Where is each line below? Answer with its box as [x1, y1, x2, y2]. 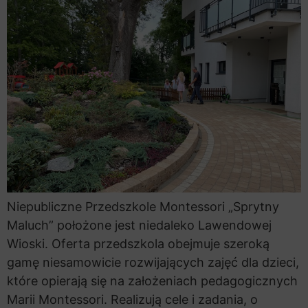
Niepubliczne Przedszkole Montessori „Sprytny [7, 199, 279, 214]
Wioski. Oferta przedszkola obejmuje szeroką [7, 236, 269, 252]
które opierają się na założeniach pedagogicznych [7, 274, 298, 289]
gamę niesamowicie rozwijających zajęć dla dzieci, [7, 255, 299, 270]
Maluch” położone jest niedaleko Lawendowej [7, 218, 272, 233]
